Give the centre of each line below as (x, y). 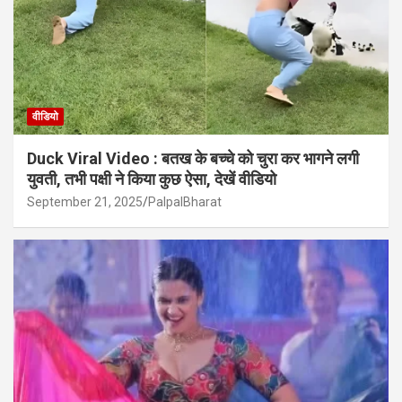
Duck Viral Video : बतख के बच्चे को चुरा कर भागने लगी (193, 159)
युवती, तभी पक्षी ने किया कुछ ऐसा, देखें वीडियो (152, 179)
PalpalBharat (185, 202)
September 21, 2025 (85, 202)
